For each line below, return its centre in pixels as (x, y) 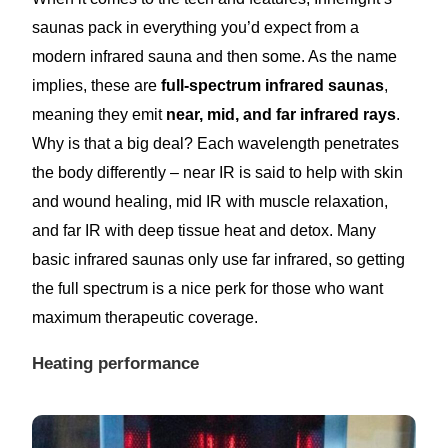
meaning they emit (99, 115)
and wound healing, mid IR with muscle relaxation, (210, 202)
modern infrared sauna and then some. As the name (215, 57)
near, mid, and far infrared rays (281, 115)
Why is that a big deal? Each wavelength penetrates (216, 144)
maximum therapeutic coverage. (145, 318)
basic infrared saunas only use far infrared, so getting (219, 260)
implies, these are (97, 86)
